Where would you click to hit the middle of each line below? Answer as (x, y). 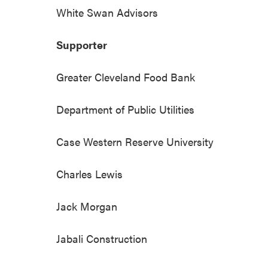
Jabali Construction (102, 238)
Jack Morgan (87, 206)
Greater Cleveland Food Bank (126, 77)
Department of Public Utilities (126, 109)
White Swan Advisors (107, 12)
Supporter (82, 44)
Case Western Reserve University (135, 141)
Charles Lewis (90, 173)
